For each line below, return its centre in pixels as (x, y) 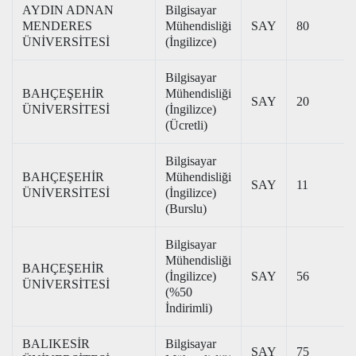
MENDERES (57, 26)
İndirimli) (189, 308)
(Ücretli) (186, 125)
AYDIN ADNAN (68, 10)
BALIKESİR (56, 344)
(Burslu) (186, 209)
